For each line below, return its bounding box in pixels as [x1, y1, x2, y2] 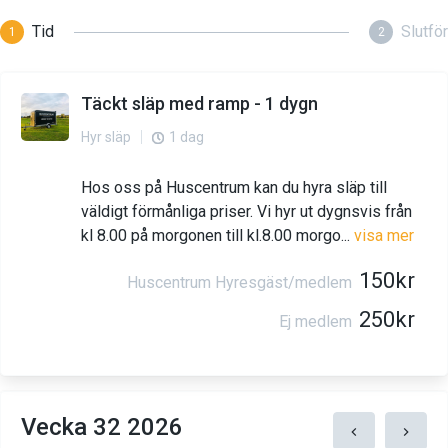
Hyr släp [81, 129, 131, 146]
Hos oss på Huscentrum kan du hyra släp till [81, 178, 387, 198]
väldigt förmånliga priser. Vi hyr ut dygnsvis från [81, 202, 412, 222]
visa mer [354, 226, 414, 246]
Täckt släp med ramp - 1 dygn [81, 93, 318, 114]
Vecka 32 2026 [21, 413, 183, 442]
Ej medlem [279, 312, 353, 332]
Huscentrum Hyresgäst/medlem [127, 273, 353, 293]
